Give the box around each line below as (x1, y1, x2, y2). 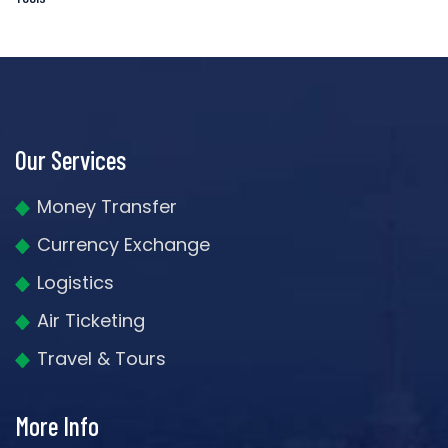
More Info (15, 410, 99, 442)
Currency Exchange (37, 232, 210, 258)
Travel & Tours (37, 346, 166, 372)
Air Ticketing (37, 308, 145, 334)
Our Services (15, 144, 126, 176)
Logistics (37, 270, 114, 296)
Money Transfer (37, 194, 177, 220)
